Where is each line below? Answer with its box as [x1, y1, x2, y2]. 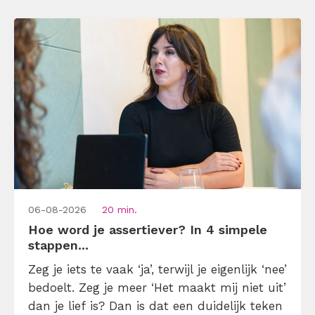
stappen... [28, 238, 89, 253]
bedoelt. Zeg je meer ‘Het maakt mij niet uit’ [28, 281, 286, 295]
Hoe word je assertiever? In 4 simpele [28, 222, 267, 238]
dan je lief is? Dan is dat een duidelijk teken [28, 299, 283, 314]
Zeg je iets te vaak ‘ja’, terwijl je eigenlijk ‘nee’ [28, 262, 287, 277]
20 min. [102, 204, 137, 216]
